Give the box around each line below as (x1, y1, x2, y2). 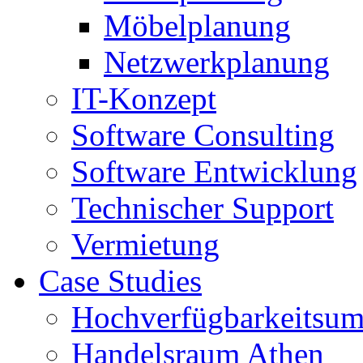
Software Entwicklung (71, 154, 357, 189)
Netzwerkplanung (104, 45, 330, 79)
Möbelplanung (104, 8, 291, 43)
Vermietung (71, 227, 220, 262)
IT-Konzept (71, 81, 216, 116)
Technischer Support (71, 190, 334, 225)
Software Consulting (71, 117, 335, 152)
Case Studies (39, 263, 202, 298)
